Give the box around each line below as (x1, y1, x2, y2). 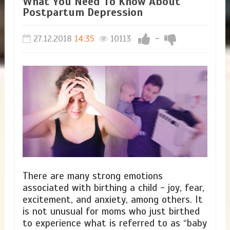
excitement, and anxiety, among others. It (22, 193, 203, 206)
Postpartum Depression (22, 5, 143, 19)
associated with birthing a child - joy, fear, (22, 181, 204, 194)
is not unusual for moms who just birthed (22, 205, 200, 218)
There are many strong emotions (22, 169, 163, 182)
